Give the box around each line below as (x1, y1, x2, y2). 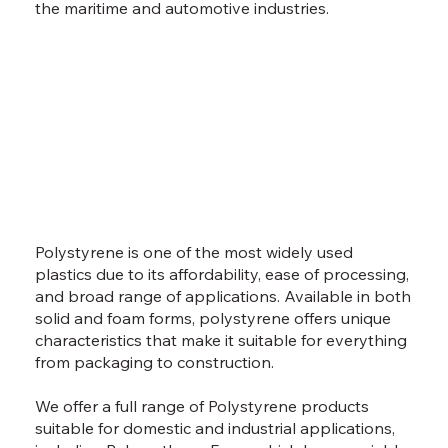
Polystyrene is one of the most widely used (35, 242, 354, 263)
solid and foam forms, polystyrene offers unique (35, 308, 392, 329)
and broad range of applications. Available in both (35, 286, 412, 307)
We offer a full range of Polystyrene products (35, 396, 370, 417)
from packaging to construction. (35, 352, 275, 373)
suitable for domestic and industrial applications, (35, 418, 396, 439)
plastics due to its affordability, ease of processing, (35, 264, 410, 285)
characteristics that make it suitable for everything (35, 330, 408, 351)
